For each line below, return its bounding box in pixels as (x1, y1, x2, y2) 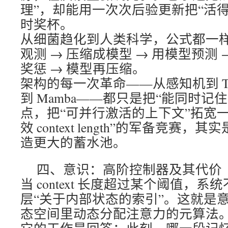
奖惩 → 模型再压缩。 (20, 60, 146, 77)
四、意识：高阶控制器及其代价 (37, 160, 222, 178)
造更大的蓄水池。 (20, 133, 126, 151)
